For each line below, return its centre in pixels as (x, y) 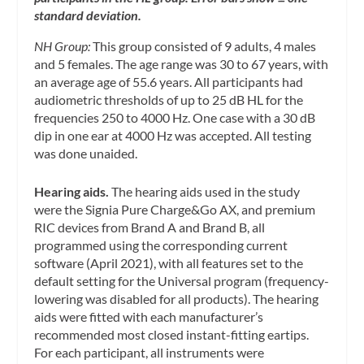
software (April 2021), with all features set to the (169, 263)
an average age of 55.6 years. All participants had (169, 81)
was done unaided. (86, 153)
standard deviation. (89, 15)
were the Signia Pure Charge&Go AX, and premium (175, 210)
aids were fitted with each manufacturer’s (149, 317)
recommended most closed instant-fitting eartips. (172, 335)
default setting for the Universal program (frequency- (182, 281)
